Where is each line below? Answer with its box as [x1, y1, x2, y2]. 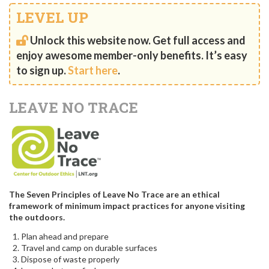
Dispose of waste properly [21, 253, 119, 264]
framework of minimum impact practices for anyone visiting [9, 201, 245, 211]
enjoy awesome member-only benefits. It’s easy [16, 48, 247, 62]
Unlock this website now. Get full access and [30, 33, 246, 47]
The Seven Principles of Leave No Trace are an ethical [9, 189, 220, 200]
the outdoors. [9, 212, 65, 223]
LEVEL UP [16, 8, 88, 28]
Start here [68, 63, 118, 77]
